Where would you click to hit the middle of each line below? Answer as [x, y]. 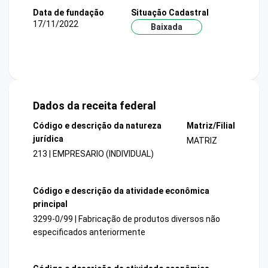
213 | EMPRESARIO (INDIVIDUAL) [93, 154]
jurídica [48, 139]
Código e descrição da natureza [97, 126]
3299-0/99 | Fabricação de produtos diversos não [127, 219]
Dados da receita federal [95, 106]
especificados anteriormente [89, 232]
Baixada [166, 27]
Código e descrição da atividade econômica [121, 191]
